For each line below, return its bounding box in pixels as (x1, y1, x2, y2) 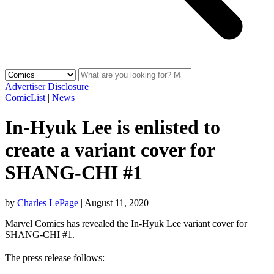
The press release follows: (5, 252, 105, 263)
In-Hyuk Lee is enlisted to (5, 116, 220, 139)
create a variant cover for (5, 139, 215, 161)
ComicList (5, 92, 45, 103)
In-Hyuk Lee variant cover (131, 218, 234, 229)
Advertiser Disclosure (5, 81, 89, 92)
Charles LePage (17, 197, 78, 208)
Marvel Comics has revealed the (5, 218, 131, 229)
